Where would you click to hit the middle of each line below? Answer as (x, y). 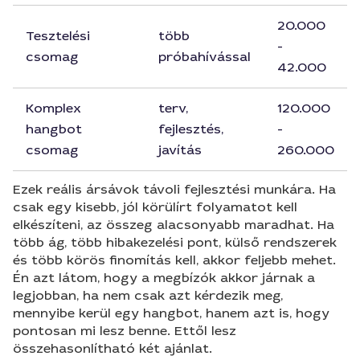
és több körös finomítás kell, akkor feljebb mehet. (174, 260)
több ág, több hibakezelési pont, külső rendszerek (175, 242)
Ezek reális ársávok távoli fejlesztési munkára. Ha (174, 189)
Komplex (53, 108)
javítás (180, 150)
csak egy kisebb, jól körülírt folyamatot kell (155, 207)
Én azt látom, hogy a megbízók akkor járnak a (164, 278)
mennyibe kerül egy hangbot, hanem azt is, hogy (171, 313)
